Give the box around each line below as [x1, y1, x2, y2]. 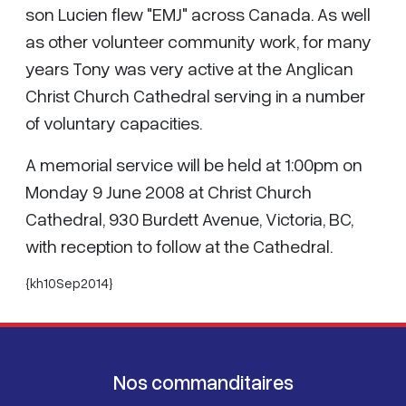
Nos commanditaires [112, 370, 294, 394]
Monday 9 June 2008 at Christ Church [25, 180, 312, 202]
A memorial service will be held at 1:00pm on [25, 153, 362, 175]
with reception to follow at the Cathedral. [25, 235, 333, 256]
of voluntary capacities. [25, 111, 202, 133]
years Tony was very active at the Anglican [25, 57, 353, 79]
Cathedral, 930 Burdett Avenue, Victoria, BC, [25, 208, 353, 229]
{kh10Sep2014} [25, 274, 112, 291]
